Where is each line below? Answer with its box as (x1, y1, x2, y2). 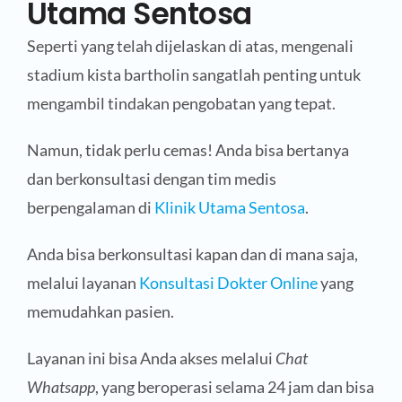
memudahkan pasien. (26, 301, 174, 322)
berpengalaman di (26, 197, 154, 218)
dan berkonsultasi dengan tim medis (26, 169, 276, 189)
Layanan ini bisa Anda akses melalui (26, 348, 275, 369)
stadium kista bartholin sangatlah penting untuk (26, 65, 361, 85)
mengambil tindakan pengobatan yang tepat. (26, 93, 336, 114)
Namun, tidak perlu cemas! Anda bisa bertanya (26, 140, 349, 161)
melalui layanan (26, 273, 139, 293)
